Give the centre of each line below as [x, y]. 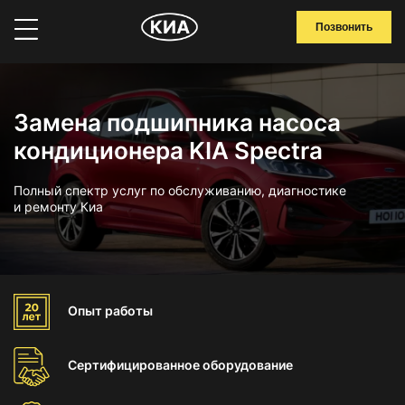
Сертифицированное [135, 365]
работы [129, 311]
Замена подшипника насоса [177, 122]
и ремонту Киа [58, 207]
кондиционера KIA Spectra [168, 151]
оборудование [248, 365]
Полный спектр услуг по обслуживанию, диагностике [180, 190]
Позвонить [344, 27]
